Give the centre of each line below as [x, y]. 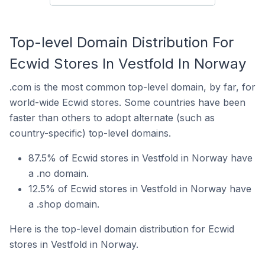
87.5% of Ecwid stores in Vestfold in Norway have [140, 158]
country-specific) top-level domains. [90, 133]
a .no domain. [59, 173]
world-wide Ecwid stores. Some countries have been [127, 102]
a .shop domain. [64, 204]
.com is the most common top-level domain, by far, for [132, 87]
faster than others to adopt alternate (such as [112, 118]
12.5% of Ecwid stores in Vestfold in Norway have [140, 189]
